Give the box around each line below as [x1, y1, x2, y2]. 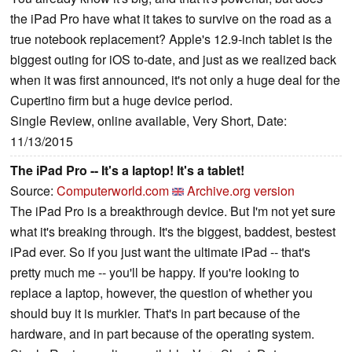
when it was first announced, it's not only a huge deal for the [10, 70, 340, 89]
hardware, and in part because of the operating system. [10, 324, 314, 343]
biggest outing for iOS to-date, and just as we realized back [10, 49, 336, 68]
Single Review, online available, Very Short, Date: [10, 111, 287, 130]
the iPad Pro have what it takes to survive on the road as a [10, 9, 332, 27]
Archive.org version [187, 181, 295, 200]
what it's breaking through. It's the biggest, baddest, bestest [10, 222, 335, 240]
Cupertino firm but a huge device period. [10, 90, 233, 109]
